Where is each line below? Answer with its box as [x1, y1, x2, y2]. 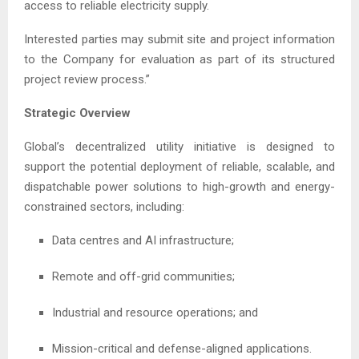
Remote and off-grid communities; [52, 268, 235, 284]
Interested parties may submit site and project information [24, 31, 335, 46]
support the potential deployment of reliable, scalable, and [24, 159, 335, 174]
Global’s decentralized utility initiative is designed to [24, 139, 335, 154]
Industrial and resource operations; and [52, 305, 258, 320]
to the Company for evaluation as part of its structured [24, 51, 335, 67]
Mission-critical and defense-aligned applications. [52, 341, 312, 356]
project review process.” [24, 71, 150, 87]
